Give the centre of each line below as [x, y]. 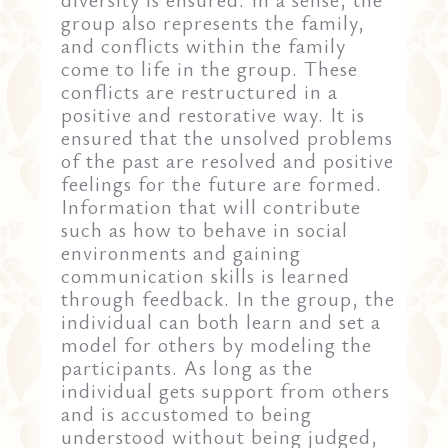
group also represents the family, [213, 22]
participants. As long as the [187, 367]
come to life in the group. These [210, 68]
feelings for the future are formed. [222, 183]
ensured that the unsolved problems [227, 137]
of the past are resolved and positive [228, 160]
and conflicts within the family [204, 45]
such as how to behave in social [205, 229]
